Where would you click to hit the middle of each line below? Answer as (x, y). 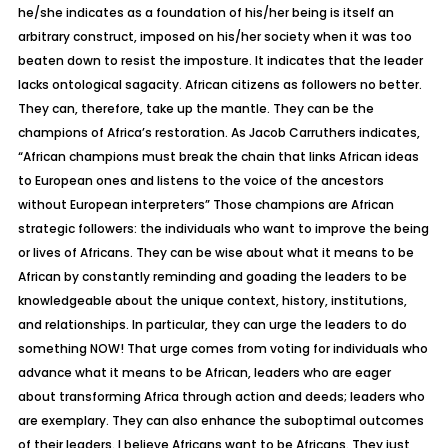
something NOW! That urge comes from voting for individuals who (222, 348)
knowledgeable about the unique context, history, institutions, (212, 300)
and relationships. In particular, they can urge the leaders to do (212, 324)
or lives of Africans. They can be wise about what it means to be (215, 252)
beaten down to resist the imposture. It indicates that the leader (220, 60)
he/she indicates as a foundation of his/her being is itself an (205, 12)
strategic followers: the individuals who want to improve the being (223, 228)
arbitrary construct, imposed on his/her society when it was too (214, 36)
